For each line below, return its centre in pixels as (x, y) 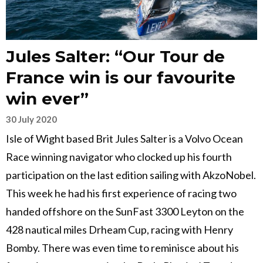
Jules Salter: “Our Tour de (115, 57)
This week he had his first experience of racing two (121, 193)
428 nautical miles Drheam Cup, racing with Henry (119, 230)
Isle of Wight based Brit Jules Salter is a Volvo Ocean (124, 139)
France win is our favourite (121, 78)
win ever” (47, 99)
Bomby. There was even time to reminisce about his (122, 248)
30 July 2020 (31, 119)
